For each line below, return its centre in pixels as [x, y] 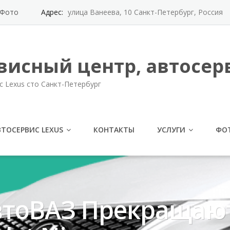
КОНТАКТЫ [114, 130]
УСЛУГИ [171, 130]
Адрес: [53, 12]
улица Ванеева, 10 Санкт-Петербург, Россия [145, 12]
